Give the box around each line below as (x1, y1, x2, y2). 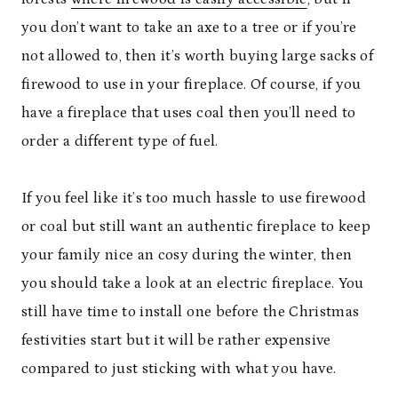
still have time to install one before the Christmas (21, 303, 360, 322)
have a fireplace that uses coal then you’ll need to (21, 104, 356, 123)
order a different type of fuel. (21, 132, 219, 151)
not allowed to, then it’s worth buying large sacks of (21, 47, 374, 66)
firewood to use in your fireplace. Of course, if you (21, 76, 362, 94)
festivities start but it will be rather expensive (21, 331, 331, 350)
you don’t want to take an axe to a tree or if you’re (21, 19, 357, 37)
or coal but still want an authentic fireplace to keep (21, 218, 371, 236)
